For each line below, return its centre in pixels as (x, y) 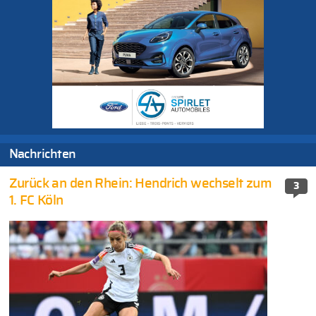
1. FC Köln (36, 200)
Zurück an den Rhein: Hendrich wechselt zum (140, 183)
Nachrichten (42, 155)
